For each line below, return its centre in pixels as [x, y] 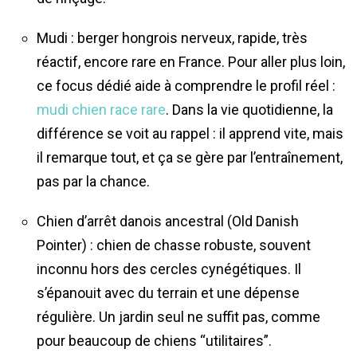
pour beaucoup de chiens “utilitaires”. [154, 340]
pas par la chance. [93, 181]
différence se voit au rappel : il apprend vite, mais [190, 133]
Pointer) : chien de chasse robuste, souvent [174, 245]
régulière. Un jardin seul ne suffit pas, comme [178, 316]
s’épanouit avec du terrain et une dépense [168, 292]
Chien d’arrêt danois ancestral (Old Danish [168, 221]
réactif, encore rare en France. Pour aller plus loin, [191, 61]
